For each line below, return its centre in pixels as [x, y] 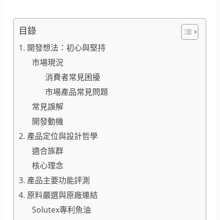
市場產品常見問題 [77, 92]
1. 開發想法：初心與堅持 [62, 47]
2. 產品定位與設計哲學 [58, 136]
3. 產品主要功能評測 [55, 180]
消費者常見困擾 [73, 77]
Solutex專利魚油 [62, 209]
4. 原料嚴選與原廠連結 [58, 195]
